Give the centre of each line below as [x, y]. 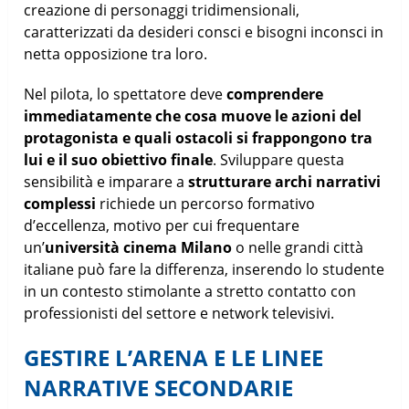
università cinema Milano [141, 247]
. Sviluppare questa [279, 159]
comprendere [275, 94]
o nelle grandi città [300, 247]
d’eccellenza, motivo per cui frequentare [162, 225]
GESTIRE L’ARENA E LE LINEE [174, 357]
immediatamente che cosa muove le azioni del [193, 115]
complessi [60, 203]
